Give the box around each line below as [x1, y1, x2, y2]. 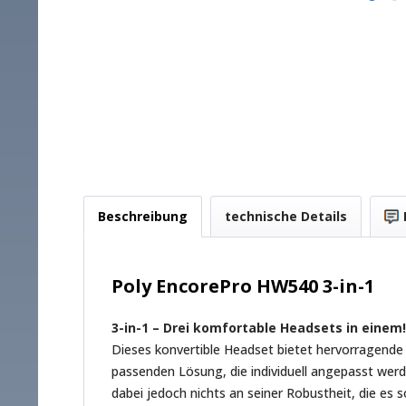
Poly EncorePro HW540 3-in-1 [111, 273, 374, 298]
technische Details [225, 207, 347, 225]
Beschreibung [98, 207, 188, 225]
